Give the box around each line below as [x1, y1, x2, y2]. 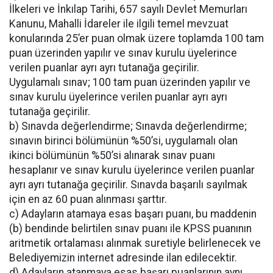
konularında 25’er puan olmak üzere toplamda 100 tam [9, 32, 264, 44]
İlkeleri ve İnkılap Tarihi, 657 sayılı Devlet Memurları [9, 2, 247, 15]
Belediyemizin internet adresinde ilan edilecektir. [9, 251, 237, 264]
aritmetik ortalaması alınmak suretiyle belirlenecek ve [9, 236, 261, 249]
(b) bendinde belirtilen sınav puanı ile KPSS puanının [9, 222, 252, 235]
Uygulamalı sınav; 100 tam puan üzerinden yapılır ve [9, 76, 250, 88]
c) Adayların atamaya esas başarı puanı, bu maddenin [9, 207, 257, 220]
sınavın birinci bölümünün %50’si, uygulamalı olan [9, 134, 238, 147]
